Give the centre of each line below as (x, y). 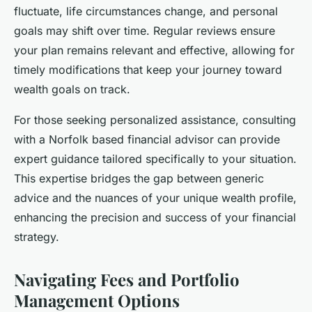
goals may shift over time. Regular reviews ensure (145, 30)
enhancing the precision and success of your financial (155, 217)
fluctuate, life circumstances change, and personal (146, 11)
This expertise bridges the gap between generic (139, 178)
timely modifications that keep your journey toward (148, 69)
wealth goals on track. (72, 89)
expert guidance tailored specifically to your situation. (155, 158)
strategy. (37, 236)
